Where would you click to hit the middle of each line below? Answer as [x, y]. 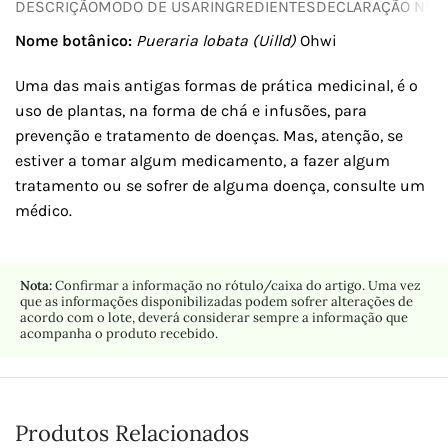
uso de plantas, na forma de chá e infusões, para [191, 110]
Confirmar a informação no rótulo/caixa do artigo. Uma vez [236, 285]
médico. [43, 210]
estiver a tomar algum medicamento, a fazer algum [202, 160]
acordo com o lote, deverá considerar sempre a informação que [214, 317]
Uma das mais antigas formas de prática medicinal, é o [216, 85]
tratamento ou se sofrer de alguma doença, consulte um [220, 185]
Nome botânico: [75, 40]
